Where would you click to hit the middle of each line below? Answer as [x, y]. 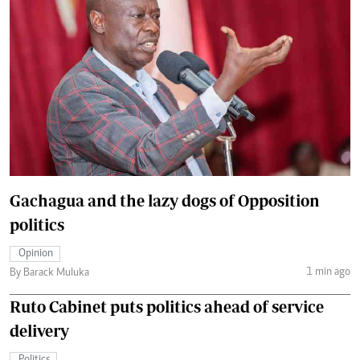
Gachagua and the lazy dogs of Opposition [165, 201]
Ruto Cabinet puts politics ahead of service [167, 307]
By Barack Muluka [49, 274]
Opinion [36, 254]
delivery [39, 331]
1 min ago [328, 272]
